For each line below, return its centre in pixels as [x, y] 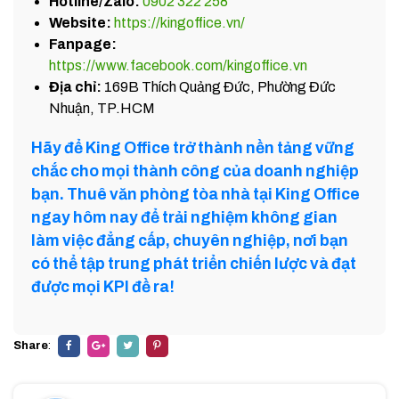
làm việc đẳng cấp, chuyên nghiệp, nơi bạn [190, 241]
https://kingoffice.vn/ [179, 23]
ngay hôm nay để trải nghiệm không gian [184, 218]
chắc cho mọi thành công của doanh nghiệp [195, 172]
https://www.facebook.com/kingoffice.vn [178, 66]
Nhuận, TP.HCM [102, 109]
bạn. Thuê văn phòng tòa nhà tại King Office [195, 195]
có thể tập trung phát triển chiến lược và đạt [194, 265]
